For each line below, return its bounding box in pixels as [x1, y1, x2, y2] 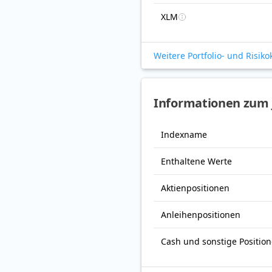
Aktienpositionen [161, 182, 229, 194]
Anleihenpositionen [161, 209, 240, 221]
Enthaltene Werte [161, 155, 232, 168]
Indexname [161, 129, 207, 141]
